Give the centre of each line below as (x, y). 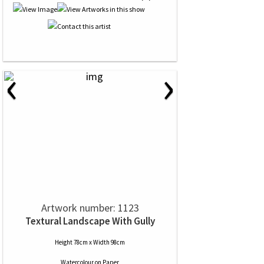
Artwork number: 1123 (90, 208)
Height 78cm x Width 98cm (90, 242)
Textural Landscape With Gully (90, 221)
